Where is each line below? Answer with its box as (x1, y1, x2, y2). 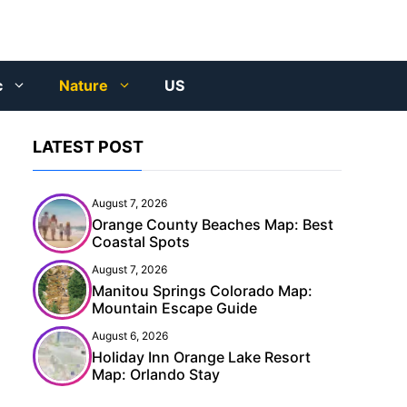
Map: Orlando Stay (92, 365, 220, 384)
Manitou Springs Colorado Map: (92, 282, 313, 301)
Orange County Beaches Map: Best (92, 215, 333, 234)
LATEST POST (33, 137, 144, 157)
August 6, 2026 (92, 329, 168, 343)
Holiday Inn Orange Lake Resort (92, 348, 311, 367)
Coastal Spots (92, 233, 190, 252)
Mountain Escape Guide (92, 299, 257, 318)
